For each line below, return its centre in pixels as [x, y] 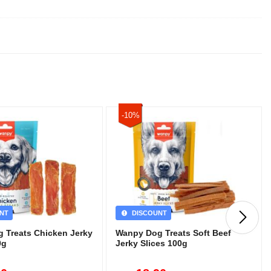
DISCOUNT [148, 213]
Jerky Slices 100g [152, 243]
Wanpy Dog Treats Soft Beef [174, 233]
